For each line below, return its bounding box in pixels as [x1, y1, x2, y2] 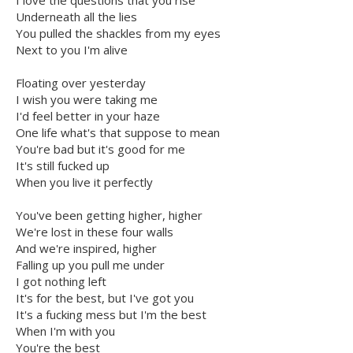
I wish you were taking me [16, 91, 158, 108]
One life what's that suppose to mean [16, 124, 220, 141]
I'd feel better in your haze [16, 108, 160, 124]
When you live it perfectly [16, 174, 153, 191]
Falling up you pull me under [16, 257, 165, 273]
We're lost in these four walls [16, 224, 173, 240]
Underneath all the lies [16, 9, 137, 25]
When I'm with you [16, 323, 115, 340]
